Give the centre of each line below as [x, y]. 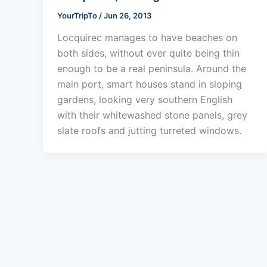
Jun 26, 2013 [128, 15]
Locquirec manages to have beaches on [147, 38]
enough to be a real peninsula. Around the [152, 69]
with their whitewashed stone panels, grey [152, 115]
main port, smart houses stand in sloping [150, 84]
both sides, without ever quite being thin [148, 53]
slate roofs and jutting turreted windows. [149, 131]
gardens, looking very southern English [145, 100]
